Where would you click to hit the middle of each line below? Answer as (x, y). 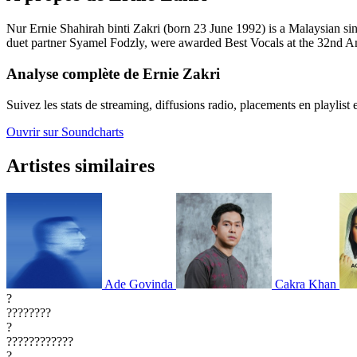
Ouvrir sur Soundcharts (65, 131)
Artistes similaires (80, 165)
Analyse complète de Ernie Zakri (113, 73)
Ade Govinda (139, 284)
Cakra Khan (306, 284)
